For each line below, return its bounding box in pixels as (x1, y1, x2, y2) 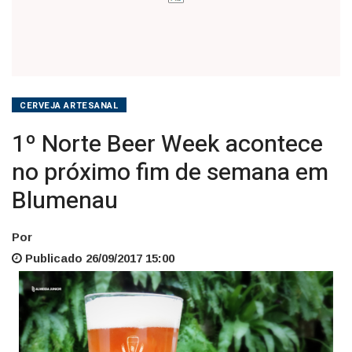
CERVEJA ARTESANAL (20, 98, 119, 112)
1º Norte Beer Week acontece (12, 126, 323, 162)
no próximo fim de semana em (12, 155, 328, 190)
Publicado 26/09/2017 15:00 (22, 251, 174, 265)
